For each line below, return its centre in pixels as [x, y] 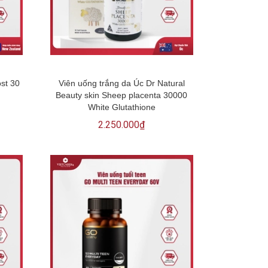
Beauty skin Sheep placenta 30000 [122, 95]
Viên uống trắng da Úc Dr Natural [121, 83]
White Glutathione [121, 107]
